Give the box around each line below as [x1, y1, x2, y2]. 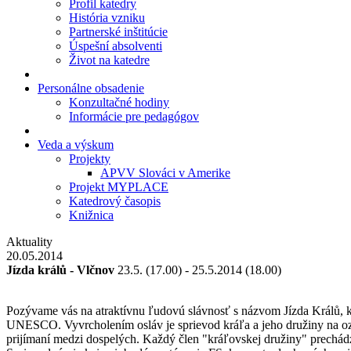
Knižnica [69, 208, 114, 222]
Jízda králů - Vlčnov [6, 263, 114, 277]
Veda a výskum [38, 138, 114, 151]
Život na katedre [69, 53, 150, 67]
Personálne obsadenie [38, 81, 144, 95]
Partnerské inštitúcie [69, 25, 168, 38]
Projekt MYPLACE [69, 180, 168, 194]
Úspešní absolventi [69, 39, 162, 52]
